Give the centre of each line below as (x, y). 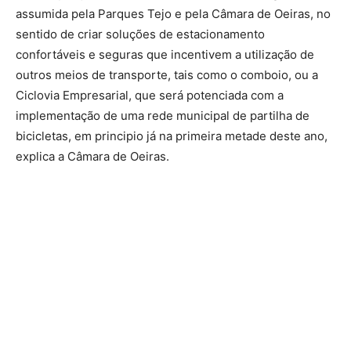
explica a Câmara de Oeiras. (92, 156)
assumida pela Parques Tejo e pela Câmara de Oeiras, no (173, 13)
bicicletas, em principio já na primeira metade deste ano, (172, 136)
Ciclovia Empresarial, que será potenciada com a (150, 95)
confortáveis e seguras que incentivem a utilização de (165, 54)
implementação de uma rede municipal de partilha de (163, 115)
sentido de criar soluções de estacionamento (140, 34)
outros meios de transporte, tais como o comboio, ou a (167, 74)
